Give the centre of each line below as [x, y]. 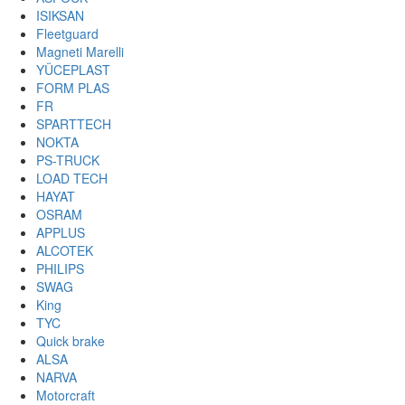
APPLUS [61, 232]
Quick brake [71, 341]
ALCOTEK [65, 250]
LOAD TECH [72, 178]
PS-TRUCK [68, 160]
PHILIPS [60, 268]
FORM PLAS [73, 88]
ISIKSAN [60, 15]
